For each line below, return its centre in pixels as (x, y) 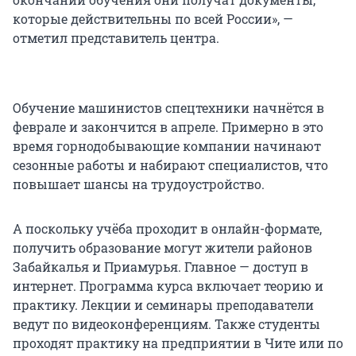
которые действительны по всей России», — (153, 19)
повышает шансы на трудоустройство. (139, 184)
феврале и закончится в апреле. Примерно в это (168, 127)
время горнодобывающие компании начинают (167, 146)
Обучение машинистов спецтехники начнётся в (168, 108)
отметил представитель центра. (116, 38)
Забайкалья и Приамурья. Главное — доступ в (161, 267)
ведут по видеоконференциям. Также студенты (166, 324)
